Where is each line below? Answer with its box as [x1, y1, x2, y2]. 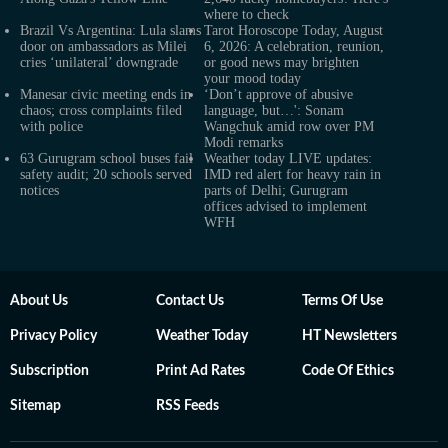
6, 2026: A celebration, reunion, [204, 39, 384, 55]
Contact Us [156, 294, 224, 309]
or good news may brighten [204, 55, 359, 71]
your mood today [204, 71, 301, 87]
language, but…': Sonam [204, 103, 344, 119]
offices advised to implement [204, 199, 367, 215]
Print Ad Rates [156, 364, 245, 379]
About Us [10, 294, 68, 309]
